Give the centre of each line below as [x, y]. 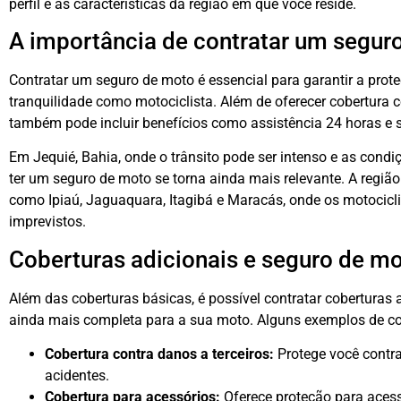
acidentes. [77, 376]
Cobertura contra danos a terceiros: [159, 354]
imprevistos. [47, 222]
